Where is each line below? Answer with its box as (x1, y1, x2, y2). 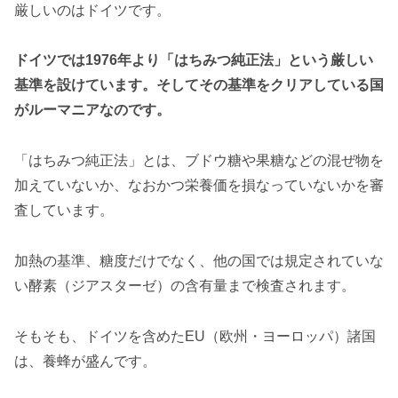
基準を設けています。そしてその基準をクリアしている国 (14, 77, 384, 93)
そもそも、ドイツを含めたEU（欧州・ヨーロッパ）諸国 (14, 328, 376, 344)
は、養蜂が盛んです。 (14, 353, 156, 369)
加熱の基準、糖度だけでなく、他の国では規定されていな (14, 252, 384, 268)
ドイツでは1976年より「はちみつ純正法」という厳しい (14, 52, 373, 68)
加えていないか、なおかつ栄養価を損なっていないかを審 (14, 178, 384, 194)
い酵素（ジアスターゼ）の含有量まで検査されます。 (14, 277, 355, 293)
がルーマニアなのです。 (14, 102, 171, 118)
